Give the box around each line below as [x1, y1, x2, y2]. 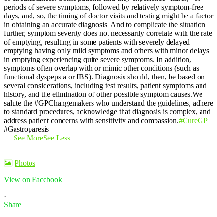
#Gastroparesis [4, 124, 49, 133]
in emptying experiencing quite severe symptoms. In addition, [4, 55, 191, 63]
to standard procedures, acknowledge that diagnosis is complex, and [4, 107, 211, 116]
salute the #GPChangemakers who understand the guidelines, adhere [4, 98, 213, 107]
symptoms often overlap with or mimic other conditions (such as [4, 63, 199, 72]
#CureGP [179, 116, 207, 124]
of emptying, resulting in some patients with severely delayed [4, 37, 190, 46]
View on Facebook [4, 175, 62, 184]
